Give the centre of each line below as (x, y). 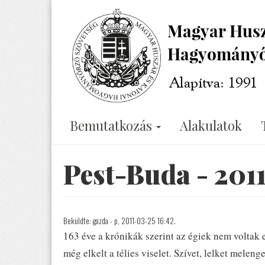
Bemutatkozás (112, 125)
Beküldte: (78, 220)
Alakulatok (211, 125)
